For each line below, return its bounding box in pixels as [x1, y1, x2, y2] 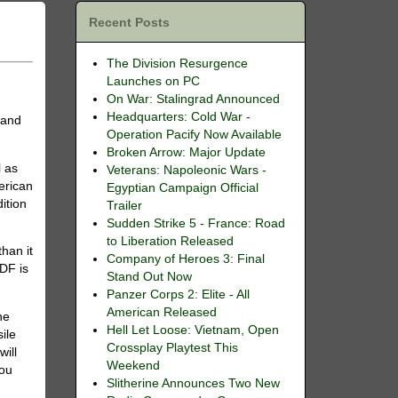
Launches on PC [106, 74, 200, 88]
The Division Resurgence [106, 56, 248, 70]
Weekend [106, 358, 160, 372]
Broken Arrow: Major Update [106, 145, 266, 159]
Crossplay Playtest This [106, 340, 238, 354]
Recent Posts [88, 15, 170, 29]
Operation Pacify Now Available [106, 127, 282, 141]
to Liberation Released [106, 234, 234, 248]
